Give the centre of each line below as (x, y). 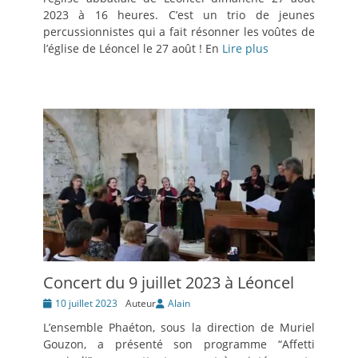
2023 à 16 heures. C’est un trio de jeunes (179, 14)
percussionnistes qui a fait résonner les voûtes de (179, 31)
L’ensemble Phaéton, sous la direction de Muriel (179, 328)
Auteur (141, 304)
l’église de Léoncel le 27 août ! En (133, 48)
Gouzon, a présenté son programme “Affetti (179, 344)
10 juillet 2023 (86, 304)
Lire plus (245, 48)
